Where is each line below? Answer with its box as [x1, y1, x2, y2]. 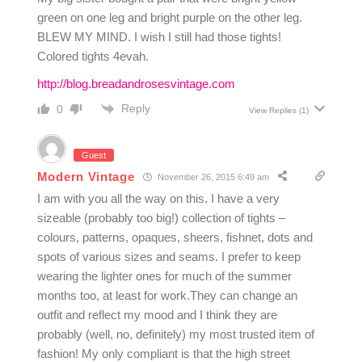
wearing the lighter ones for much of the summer [36, 269, 292, 284]
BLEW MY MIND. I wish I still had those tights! [36, 29, 281, 44]
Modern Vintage [36, 169, 135, 183]
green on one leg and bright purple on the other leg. [36, 10, 302, 24]
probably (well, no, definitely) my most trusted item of [36, 327, 314, 342]
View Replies [249, 106, 297, 116]
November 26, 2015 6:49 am [154, 171, 269, 182]
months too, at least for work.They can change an [36, 288, 297, 303]
